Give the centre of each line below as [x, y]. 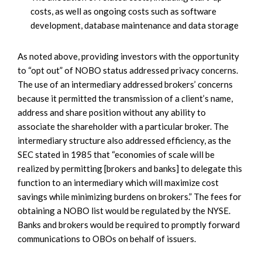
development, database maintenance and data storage [135, 25]
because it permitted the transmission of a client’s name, [125, 98]
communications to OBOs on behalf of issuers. [107, 238]
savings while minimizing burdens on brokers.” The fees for [130, 196]
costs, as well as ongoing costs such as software [123, 11]
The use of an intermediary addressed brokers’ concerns [125, 84]
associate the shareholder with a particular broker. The [123, 126]
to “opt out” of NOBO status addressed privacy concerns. [128, 70]
